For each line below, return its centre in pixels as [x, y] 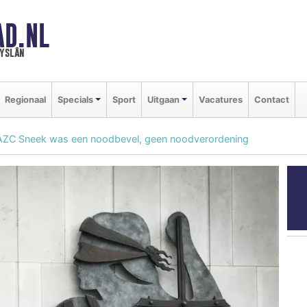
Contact [271, 99]
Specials [75, 99]
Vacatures [220, 99]
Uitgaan [163, 99]
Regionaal [25, 99]
